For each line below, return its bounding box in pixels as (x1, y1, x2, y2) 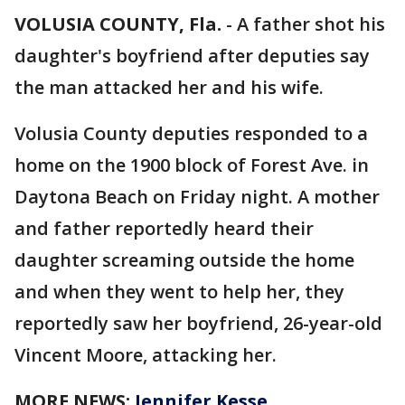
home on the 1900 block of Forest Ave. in (14, 153, 369, 177)
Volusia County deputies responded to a (14, 121, 368, 146)
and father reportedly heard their (14, 216, 314, 240)
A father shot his (237, 12, 385, 36)
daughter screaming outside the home (14, 248, 354, 272)
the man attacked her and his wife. (14, 75, 328, 99)
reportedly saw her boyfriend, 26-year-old (14, 311, 382, 335)
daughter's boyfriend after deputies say (14, 43, 370, 68)
